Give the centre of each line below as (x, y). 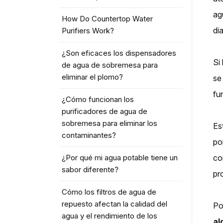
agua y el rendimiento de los (110, 216)
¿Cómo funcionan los (98, 100)
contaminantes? (89, 135)
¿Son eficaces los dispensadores (119, 53)
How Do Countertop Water (108, 19)
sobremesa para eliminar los (110, 123)
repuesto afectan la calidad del (115, 204)
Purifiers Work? (88, 31)
